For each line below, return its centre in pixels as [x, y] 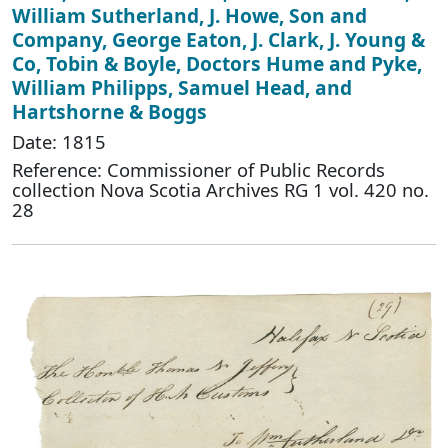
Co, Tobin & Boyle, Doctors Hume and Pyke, [217, 64]
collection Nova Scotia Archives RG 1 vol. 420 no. [220, 190]
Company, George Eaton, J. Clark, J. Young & [218, 40]
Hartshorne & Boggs [109, 112]
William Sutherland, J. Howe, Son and [189, 16]
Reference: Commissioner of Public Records [198, 170]
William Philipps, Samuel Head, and [182, 88]
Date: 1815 [59, 142]
